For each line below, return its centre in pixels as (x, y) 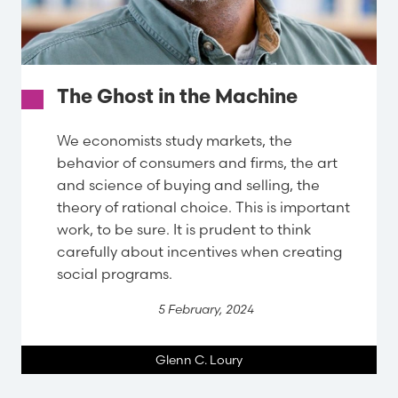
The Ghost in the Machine (177, 98)
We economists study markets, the (175, 141)
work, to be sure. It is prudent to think (184, 230)
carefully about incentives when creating (199, 252)
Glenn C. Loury (199, 360)
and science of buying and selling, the (188, 185)
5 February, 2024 (206, 310)
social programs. (115, 274)
